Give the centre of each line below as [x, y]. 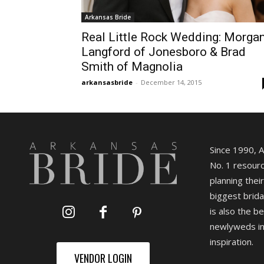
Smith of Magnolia [132, 66]
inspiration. [231, 241]
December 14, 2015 [171, 82]
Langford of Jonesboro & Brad [164, 52]
